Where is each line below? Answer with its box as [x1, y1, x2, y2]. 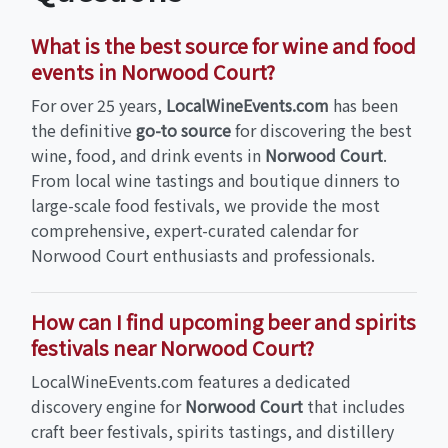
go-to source [136, 118, 231, 143]
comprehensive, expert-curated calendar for [31, 218, 358, 243]
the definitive [31, 118, 136, 143]
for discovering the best [231, 118, 412, 143]
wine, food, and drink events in [31, 143, 265, 168]
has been [329, 93, 398, 118]
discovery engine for [31, 394, 185, 419]
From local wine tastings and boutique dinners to [31, 168, 400, 193]
